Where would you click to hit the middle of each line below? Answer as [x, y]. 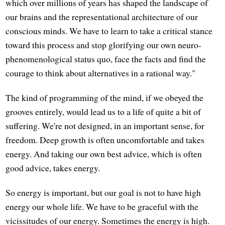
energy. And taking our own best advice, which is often [104, 153]
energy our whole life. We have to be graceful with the [102, 206]
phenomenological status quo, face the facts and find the [106, 59]
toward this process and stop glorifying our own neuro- [104, 44]
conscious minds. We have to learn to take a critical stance [109, 30]
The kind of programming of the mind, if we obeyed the [105, 97]
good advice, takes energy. [53, 167]
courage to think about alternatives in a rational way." [101, 73]
